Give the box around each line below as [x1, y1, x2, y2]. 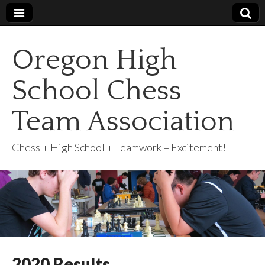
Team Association [12, 106, 234, 137]
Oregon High [12, 44, 177, 76]
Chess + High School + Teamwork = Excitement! [12, 141, 226, 154]
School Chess [12, 75, 182, 106]
